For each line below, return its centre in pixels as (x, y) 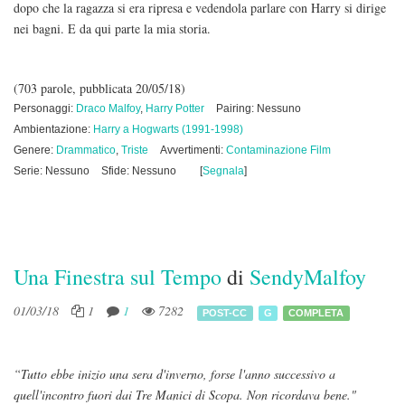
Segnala (223, 171)
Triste (135, 150)
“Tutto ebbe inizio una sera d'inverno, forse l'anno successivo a (174, 374)
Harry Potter (175, 108)
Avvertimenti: (193, 150)
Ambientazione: (53, 129)
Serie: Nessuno (52, 171)
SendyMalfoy (308, 277)
